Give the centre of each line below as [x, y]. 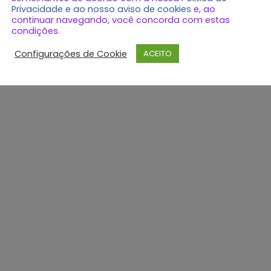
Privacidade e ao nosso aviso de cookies [101, 9]
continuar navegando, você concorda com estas [121, 20]
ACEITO [158, 54]
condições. [36, 31]
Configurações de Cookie [71, 54]
